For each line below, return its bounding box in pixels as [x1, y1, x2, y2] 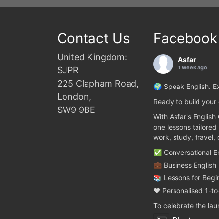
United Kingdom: [57, 51, 127, 62]
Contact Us [57, 29, 130, 46]
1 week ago [178, 64, 207, 71]
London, [57, 91, 91, 102]
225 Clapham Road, [57, 78, 139, 88]
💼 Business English [153, 160, 216, 169]
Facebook [153, 29, 217, 46]
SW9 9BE [57, 104, 95, 115]
